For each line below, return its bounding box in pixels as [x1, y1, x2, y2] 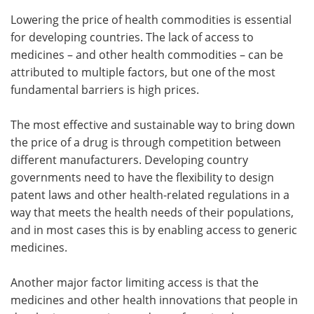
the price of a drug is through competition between [11, 135, 281, 151]
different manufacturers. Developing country [11, 152, 248, 168]
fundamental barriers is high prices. [11, 82, 199, 98]
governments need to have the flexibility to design [11, 170, 274, 186]
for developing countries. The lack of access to [11, 29, 254, 46]
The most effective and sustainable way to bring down [11, 117, 295, 133]
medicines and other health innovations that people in [11, 292, 298, 308]
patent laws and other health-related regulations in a [11, 187, 289, 203]
